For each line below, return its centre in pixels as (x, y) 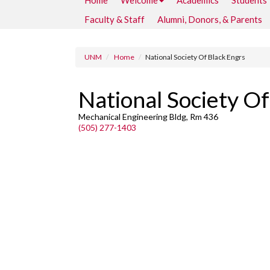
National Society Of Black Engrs (195, 57)
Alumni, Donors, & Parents (210, 19)
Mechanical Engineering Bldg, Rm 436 (148, 117)
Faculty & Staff (115, 19)
